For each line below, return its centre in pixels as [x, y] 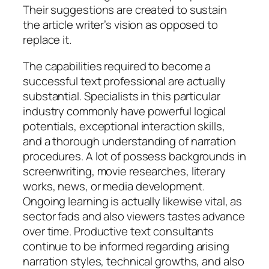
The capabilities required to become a [117, 66]
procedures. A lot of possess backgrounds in [134, 156]
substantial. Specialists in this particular [122, 96]
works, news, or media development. [114, 186]
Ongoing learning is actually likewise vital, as [133, 201]
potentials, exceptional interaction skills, [124, 126]
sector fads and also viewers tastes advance [134, 216]
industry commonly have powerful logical [125, 111]
